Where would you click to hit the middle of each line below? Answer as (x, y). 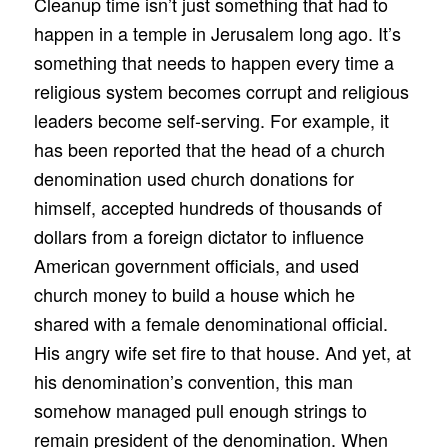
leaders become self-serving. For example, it (211, 119)
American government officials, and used (196, 264)
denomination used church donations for (193, 177)
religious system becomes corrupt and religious (221, 90)
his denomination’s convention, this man (193, 380)
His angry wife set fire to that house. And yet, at (222, 351)
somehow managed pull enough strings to (200, 409)
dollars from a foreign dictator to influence (198, 235)
